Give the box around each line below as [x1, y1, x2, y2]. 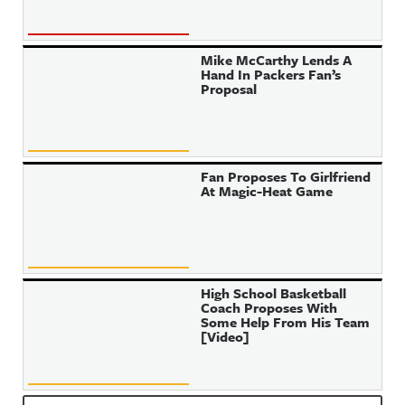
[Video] [201, 326, 250, 346]
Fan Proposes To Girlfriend [201, 166, 372, 186]
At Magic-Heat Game [201, 181, 334, 201]
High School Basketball [201, 283, 347, 303]
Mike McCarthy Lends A [201, 50, 353, 70]
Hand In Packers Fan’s [201, 64, 342, 84]
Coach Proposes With [201, 297, 338, 317]
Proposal [201, 79, 258, 99]
